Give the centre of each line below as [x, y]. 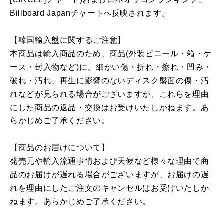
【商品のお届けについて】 [60, 148]
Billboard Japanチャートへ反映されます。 [90, 13]
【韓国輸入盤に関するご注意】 [68, 40]
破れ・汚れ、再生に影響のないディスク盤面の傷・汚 [110, 81]
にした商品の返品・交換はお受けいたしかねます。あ [110, 108]
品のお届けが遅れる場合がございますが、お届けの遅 [110, 175]
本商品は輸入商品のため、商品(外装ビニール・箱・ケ [111, 54]
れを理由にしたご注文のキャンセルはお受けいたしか [110, 188]
